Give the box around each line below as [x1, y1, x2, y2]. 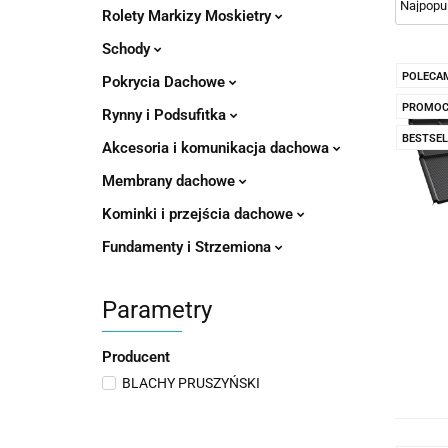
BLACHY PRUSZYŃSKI [122, 375, 260, 391]
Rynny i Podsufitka [102, 106, 230, 124]
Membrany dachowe [102, 172, 239, 190]
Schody [102, 40, 154, 58]
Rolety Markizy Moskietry [102, 7, 275, 25]
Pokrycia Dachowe [102, 73, 229, 91]
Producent [102, 348, 170, 366]
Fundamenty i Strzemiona [102, 238, 275, 256]
